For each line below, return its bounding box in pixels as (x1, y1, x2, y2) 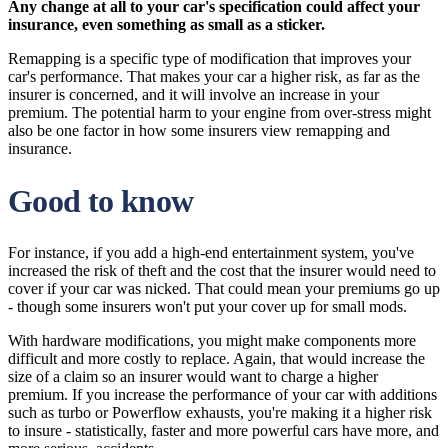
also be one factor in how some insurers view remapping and (8, 122, 390, 139)
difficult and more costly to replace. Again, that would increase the (8, 350, 425, 367)
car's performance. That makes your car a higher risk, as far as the (8, 68, 420, 85)
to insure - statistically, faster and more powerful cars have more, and (8, 422, 439, 439)
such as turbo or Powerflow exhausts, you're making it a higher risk (8, 404, 432, 421)
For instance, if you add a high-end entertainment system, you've (8, 244, 414, 261)
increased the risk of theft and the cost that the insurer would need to (8, 262, 436, 279)
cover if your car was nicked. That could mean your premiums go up (8, 280, 440, 297)
